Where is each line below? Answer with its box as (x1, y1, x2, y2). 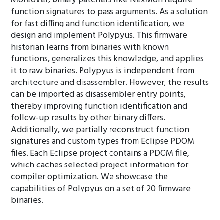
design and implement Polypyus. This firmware (11, 28, 188, 43)
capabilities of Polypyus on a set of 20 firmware (11, 182, 191, 196)
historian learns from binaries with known (11, 40, 169, 55)
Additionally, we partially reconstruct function (11, 123, 190, 137)
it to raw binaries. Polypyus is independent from (11, 64, 195, 78)
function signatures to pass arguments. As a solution (11, 5, 208, 19)
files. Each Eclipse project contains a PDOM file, (11, 146, 190, 161)
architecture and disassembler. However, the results (11, 76, 209, 90)
